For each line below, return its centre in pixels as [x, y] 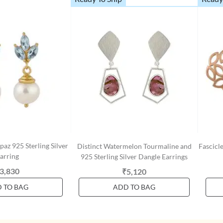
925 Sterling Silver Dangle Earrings [134, 157]
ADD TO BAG [134, 187]
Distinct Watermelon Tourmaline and [134, 146]
